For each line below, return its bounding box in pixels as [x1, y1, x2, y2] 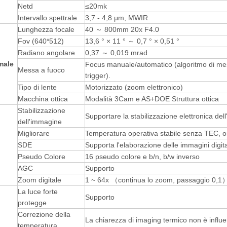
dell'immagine [18, 118, 62, 126]
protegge [18, 199, 47, 207]
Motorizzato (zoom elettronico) [85, 83, 183, 91]
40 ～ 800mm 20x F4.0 [85, 25, 159, 33]
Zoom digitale [18, 176, 61, 184]
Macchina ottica [18, 95, 68, 103]
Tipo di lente [18, 83, 57, 91]
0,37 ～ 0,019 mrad [85, 49, 147, 57]
